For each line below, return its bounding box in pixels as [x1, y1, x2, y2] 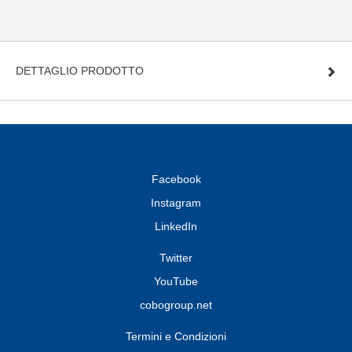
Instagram [151, 196, 201, 210]
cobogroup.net [140, 299, 212, 312]
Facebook [151, 173, 201, 186]
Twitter [159, 251, 192, 265]
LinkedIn [155, 220, 197, 233]
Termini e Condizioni [126, 330, 226, 343]
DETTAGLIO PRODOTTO [16, 64, 144, 78]
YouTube [154, 275, 198, 288]
